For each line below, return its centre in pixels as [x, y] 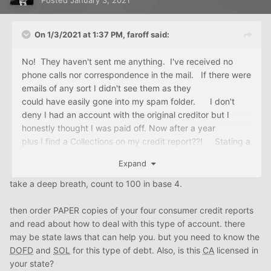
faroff [138, 35]
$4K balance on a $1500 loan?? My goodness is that [130, 155]
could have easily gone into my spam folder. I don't [128, 102]
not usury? [42, 168]
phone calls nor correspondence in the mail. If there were [136, 75]
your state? [32, 264]
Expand [135, 164]
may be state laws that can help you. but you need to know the [135, 237]
